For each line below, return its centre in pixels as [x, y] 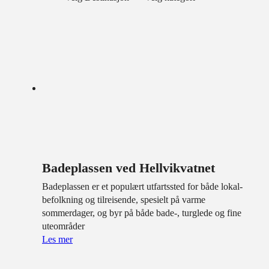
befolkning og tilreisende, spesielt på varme [124, 200]
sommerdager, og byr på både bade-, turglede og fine [142, 213]
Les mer [57, 239]
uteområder [63, 226]
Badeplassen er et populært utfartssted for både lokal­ [142, 186]
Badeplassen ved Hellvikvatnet [128, 168]
